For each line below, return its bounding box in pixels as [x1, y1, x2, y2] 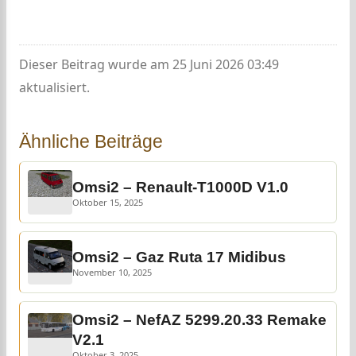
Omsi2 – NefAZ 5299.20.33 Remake [72, 311, 327, 328]
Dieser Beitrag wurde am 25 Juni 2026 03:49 [19, 56, 279, 73]
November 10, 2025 [72, 266, 152, 278]
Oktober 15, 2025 [72, 196, 143, 208]
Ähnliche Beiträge [19, 131, 163, 152]
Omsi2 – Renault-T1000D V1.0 [72, 179, 288, 195]
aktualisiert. [19, 79, 90, 96]
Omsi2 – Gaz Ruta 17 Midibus [72, 249, 286, 265]
